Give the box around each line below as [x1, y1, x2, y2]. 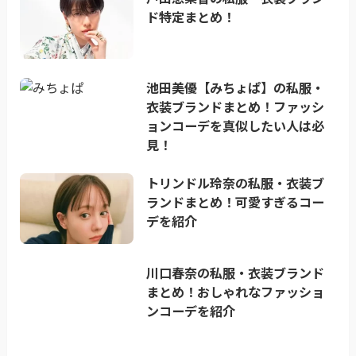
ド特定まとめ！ [146, 7, 236, 27]
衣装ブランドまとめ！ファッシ [146, 97, 325, 117]
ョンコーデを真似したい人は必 [146, 116, 325, 136]
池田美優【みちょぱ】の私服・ [146, 78, 325, 98]
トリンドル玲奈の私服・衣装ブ [146, 173, 325, 193]
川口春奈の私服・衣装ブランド [146, 262, 325, 282]
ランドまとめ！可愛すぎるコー [146, 192, 325, 212]
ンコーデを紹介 [146, 300, 236, 320]
